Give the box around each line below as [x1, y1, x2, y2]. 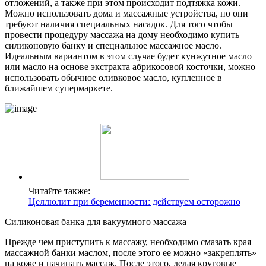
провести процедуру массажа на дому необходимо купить [5, 30, 239, 40]
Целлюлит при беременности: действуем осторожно [28, 197, 240, 207]
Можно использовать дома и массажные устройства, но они [5, 8, 248, 19]
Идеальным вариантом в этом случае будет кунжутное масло [5, 51, 252, 62]
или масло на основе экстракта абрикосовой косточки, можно [5, 62, 255, 72]
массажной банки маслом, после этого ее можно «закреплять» [5, 248, 256, 258]
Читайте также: [28, 186, 90, 197]
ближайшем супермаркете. [5, 83, 113, 94]
